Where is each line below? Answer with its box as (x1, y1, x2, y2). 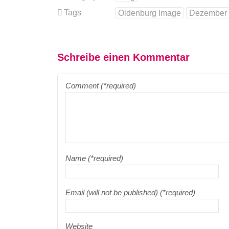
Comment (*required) (65, 81, 136, 90)
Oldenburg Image (118, 8, 181, 18)
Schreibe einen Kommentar (57, 52, 190, 63)
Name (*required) (65, 154, 123, 163)
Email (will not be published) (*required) (65, 188, 195, 197)
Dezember (189, 8, 227, 18)
